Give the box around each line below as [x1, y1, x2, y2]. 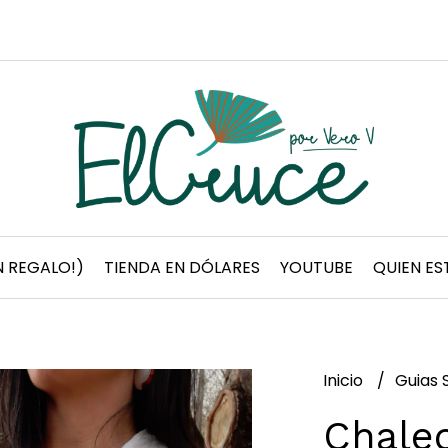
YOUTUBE [280, 256, 353, 279]
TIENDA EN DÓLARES [104, 256, 260, 279]
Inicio [322, 369, 367, 392]
